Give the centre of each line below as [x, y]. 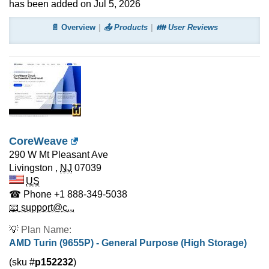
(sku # [22, 262]
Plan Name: [46, 230]
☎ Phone [30, 194]
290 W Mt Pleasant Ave [59, 155]
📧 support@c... [42, 207]
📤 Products [126, 27]
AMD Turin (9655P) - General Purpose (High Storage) [128, 243]
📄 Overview [73, 27]
